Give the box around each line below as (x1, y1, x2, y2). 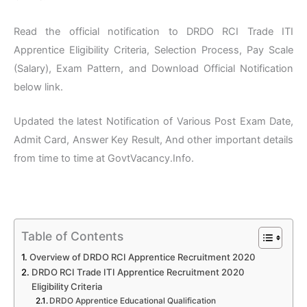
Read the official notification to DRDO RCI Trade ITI (14, 25, 293, 38)
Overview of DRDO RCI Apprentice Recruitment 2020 (29, 251, 256, 262)
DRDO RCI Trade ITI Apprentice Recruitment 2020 (31, 266, 245, 278)
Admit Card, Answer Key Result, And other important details (14, 134, 293, 147)
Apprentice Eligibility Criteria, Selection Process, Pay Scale (14, 43, 293, 56)
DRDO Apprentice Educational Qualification (49, 295, 217, 306)
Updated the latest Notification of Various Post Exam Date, (14, 115, 293, 128)
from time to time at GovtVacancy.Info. (14, 152, 194, 165)
